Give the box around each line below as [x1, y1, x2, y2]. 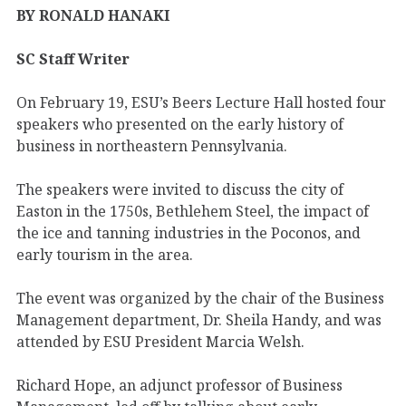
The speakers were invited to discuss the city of [16, 179, 343, 199]
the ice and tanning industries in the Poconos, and [16, 222, 361, 243]
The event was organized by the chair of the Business [16, 287, 384, 308]
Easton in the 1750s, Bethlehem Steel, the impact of [16, 200, 369, 221]
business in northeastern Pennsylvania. [16, 135, 287, 156]
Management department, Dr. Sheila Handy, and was [16, 309, 382, 330]
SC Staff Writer [16, 48, 130, 69]
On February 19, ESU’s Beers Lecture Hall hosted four [16, 92, 386, 112]
